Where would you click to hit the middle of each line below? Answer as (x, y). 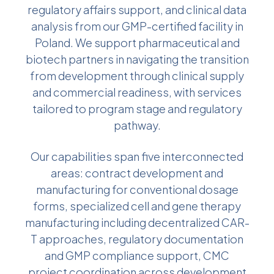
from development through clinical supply (137, 76)
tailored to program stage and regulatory (137, 109)
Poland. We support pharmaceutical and (137, 43)
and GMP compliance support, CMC (137, 255)
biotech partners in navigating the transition (137, 59)
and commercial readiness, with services (137, 92)
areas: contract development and (137, 172)
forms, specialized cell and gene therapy (137, 206)
